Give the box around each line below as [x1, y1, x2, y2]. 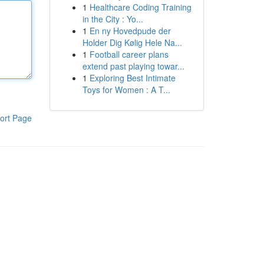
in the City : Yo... [82, 13, 143, 25]
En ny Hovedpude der [89, 25, 171, 37]
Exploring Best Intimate [89, 72, 176, 84]
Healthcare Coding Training [89, 1, 192, 13]
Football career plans [89, 48, 169, 60]
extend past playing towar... [82, 60, 184, 72]
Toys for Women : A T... [82, 84, 170, 95]
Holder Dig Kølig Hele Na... [82, 37, 182, 48]
